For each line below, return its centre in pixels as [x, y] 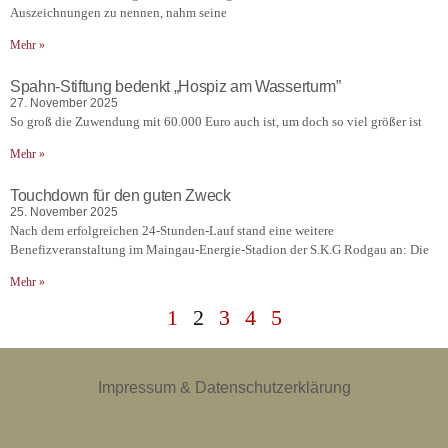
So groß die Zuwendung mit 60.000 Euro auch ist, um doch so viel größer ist [216, 122]
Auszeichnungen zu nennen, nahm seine [118, 13]
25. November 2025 [64, 212]
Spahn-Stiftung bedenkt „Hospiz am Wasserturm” [177, 86]
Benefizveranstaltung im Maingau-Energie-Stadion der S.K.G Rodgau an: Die [219, 250]
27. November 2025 [64, 103]
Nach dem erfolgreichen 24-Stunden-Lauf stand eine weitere [172, 231]
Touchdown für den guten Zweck [120, 195]
